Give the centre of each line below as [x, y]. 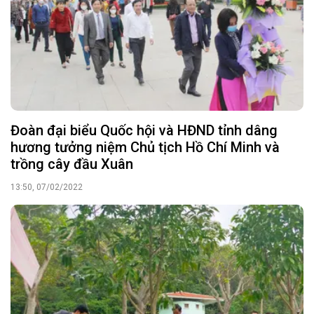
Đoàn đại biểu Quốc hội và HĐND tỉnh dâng [144, 130]
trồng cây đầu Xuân [72, 164]
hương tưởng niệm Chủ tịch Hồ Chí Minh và [145, 147]
